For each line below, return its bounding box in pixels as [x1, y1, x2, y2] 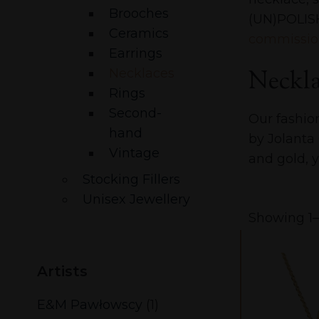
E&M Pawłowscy [37, 297, 142, 313]
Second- [109, 105, 162, 122]
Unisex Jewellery [83, 192, 190, 208]
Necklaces [109, 66, 174, 82]
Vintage [109, 145, 159, 162]
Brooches [109, 6, 169, 22]
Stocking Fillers [83, 172, 180, 188]
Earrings [109, 46, 162, 62]
